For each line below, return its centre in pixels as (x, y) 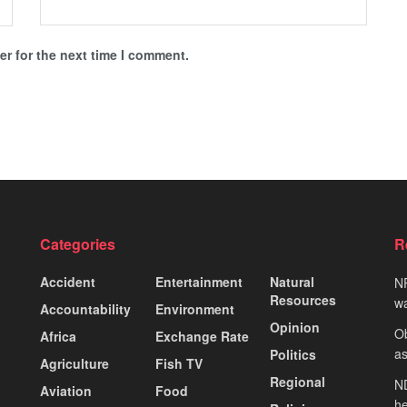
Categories (78, 243)
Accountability (85, 308)
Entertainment (199, 281)
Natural (293, 281)
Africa (58, 336)
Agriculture (74, 363)
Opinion (295, 327)
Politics (293, 354)
